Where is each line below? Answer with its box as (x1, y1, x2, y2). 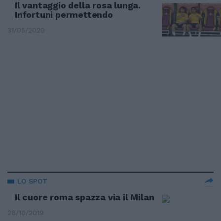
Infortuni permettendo (15, 9, 113, 20)
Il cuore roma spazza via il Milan (15, 192, 154, 202)
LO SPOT (17, 177, 47, 185)
